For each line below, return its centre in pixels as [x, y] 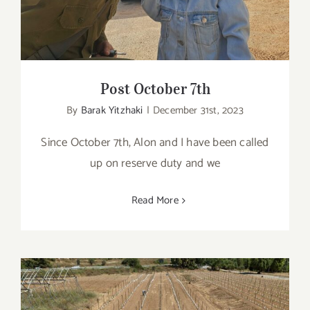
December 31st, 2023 [198, 111]
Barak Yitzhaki [112, 111]
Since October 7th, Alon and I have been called [155, 143]
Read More [155, 201]
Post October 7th [155, 89]
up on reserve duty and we [155, 164]
